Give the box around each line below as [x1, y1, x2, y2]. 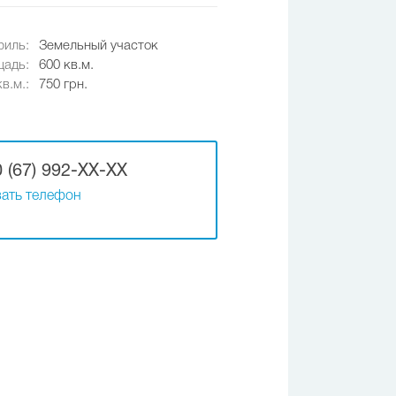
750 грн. [39, 79, 88, 91]
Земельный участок [39, 40, 158, 52]
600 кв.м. [39, 59, 94, 72]
